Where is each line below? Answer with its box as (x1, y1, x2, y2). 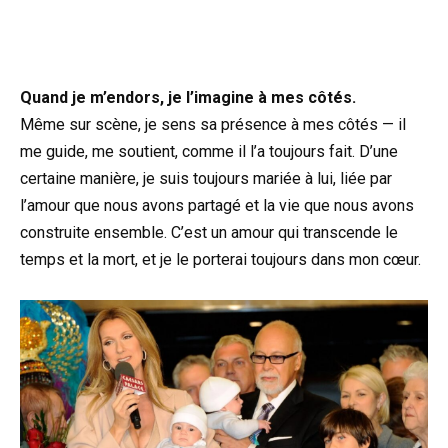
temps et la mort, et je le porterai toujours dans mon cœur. (20, 250, 421, 270)
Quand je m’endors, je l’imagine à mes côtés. (20, 88, 356, 108)
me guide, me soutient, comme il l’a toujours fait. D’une (20, 142, 398, 162)
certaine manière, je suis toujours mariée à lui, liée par (20, 169, 392, 189)
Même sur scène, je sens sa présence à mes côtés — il (20, 115, 406, 135)
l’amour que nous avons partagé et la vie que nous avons (20, 196, 414, 216)
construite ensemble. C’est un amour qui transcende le (20, 223, 398, 243)
